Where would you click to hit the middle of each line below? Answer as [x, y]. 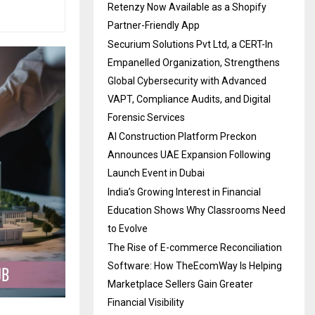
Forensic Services [146, 117]
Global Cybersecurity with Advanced [187, 81]
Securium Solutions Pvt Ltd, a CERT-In [190, 44]
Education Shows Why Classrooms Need [197, 210]
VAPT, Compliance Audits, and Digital [189, 99]
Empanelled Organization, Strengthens [194, 62]
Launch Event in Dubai [156, 173]
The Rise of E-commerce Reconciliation [195, 247]
